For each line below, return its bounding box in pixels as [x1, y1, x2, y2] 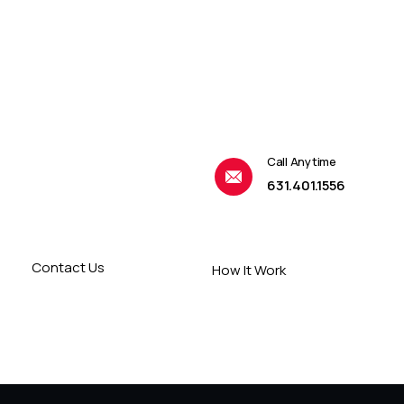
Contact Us [32, 258, 106, 277]
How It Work [211, 260, 286, 280]
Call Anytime [266, 153, 336, 170]
